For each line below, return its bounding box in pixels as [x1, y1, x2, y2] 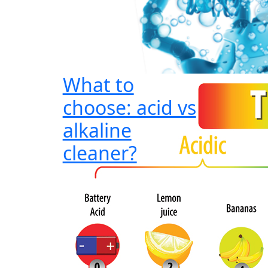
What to [62, 72, 134, 98]
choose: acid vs [62, 95, 196, 120]
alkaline [62, 117, 132, 143]
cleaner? [62, 140, 137, 166]
